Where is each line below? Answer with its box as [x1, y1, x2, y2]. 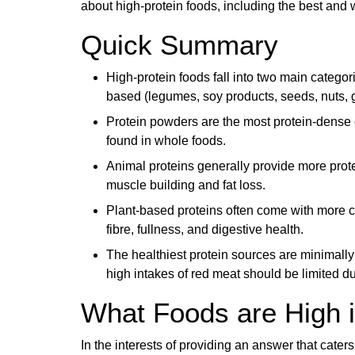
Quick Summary [81, 29, 278, 60]
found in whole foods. [106, 134, 226, 147]
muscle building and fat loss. [106, 178, 265, 192]
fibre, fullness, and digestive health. [106, 223, 303, 236]
